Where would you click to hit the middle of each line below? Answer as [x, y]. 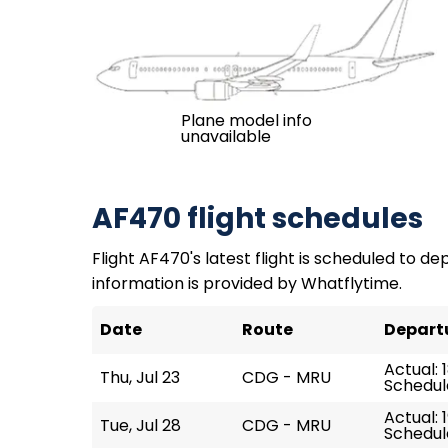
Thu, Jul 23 [140, 377]
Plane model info [246, 120]
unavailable [225, 136]
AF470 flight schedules [257, 218]
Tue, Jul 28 [140, 425]
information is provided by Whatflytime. [247, 283]
